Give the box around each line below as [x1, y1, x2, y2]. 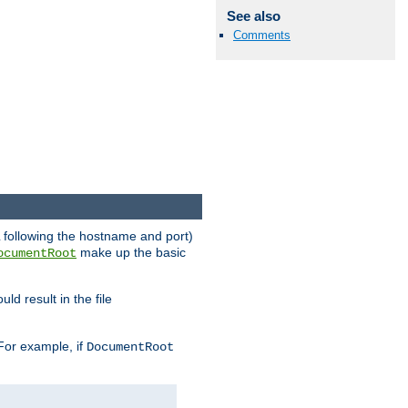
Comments [233, 27, 291, 42]
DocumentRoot [87, 340, 174, 355]
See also [226, 7, 280, 24]
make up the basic [76, 245, 186, 260]
